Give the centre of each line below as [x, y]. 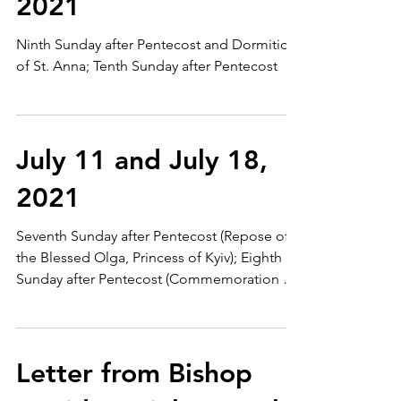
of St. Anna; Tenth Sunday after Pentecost [147, 66]
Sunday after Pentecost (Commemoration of [156, 279]
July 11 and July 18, [142, 160]
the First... [47, 300]
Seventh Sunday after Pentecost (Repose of [153, 236]
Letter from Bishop [134, 373]
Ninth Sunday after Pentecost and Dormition [157, 44]
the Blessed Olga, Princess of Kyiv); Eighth [149, 257]
